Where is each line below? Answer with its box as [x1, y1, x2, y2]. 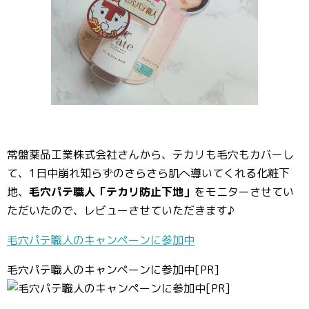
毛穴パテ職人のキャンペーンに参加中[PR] [7, 262, 219, 277]
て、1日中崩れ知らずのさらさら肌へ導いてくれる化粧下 [7, 166, 290, 181]
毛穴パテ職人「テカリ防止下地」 [29, 184, 195, 199]
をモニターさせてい [195, 184, 294, 199]
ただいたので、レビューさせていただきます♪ [7, 203, 235, 218]
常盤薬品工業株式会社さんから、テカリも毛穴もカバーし [7, 147, 294, 162]
